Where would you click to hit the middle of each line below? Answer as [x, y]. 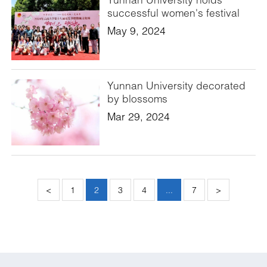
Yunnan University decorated [176, 85]
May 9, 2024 [136, 31]
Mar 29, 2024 [138, 116]
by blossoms [137, 98]
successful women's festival [173, 13]
